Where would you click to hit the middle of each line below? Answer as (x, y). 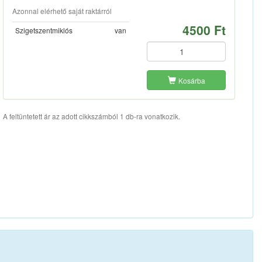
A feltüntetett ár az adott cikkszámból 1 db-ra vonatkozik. (91, 116)
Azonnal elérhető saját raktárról (62, 11)
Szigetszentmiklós (44, 30)
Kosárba (192, 80)
